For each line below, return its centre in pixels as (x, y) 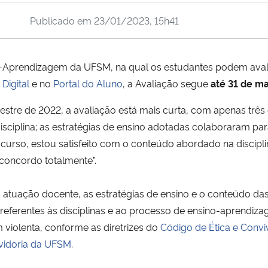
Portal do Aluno (88, 83)
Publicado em (62, 20)
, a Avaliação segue (167, 83)
